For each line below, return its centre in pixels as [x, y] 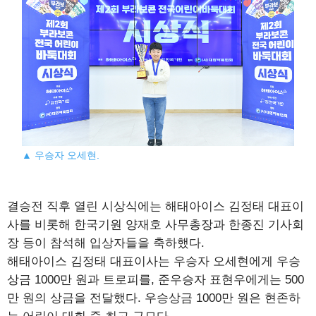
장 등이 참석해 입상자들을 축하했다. [106, 243]
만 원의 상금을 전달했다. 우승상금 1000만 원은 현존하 [154, 298]
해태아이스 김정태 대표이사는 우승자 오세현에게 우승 [154, 261]
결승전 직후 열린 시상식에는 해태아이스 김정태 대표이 [156, 206]
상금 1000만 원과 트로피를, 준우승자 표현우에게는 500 [156, 279]
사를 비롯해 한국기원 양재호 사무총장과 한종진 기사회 [156, 224]
